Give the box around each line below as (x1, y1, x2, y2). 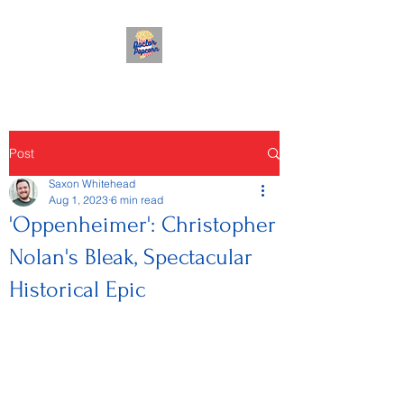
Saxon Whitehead (49, 177, 135, 190)
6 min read (111, 193, 163, 207)
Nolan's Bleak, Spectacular (9, 244, 252, 270)
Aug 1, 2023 (49, 193, 108, 207)
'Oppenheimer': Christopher (9, 212, 276, 237)
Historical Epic (9, 277, 145, 302)
